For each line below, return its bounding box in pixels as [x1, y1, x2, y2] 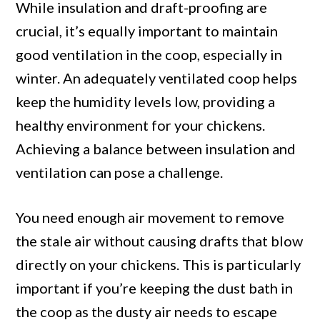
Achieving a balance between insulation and [16, 140, 296, 158]
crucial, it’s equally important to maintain [16, 22, 279, 40]
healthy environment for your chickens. [16, 116, 266, 134]
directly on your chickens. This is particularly [16, 256, 301, 274]
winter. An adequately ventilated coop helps [16, 69, 298, 87]
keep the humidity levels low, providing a [16, 93, 276, 111]
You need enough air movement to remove [16, 209, 285, 226]
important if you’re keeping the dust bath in [16, 279, 294, 297]
